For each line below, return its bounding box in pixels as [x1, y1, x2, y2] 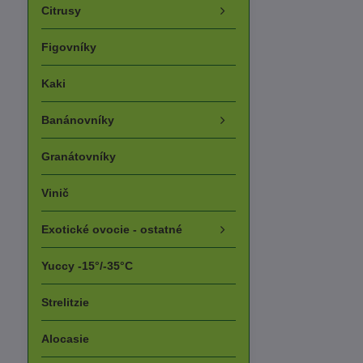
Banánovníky [41, 113, 114, 126]
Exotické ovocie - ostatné [41, 223, 182, 236]
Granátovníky [41, 150, 116, 163]
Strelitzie [41, 296, 89, 309]
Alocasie [41, 332, 89, 345]
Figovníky [41, 41, 96, 53]
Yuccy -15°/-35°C [41, 259, 133, 272]
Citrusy [41, 4, 81, 17]
